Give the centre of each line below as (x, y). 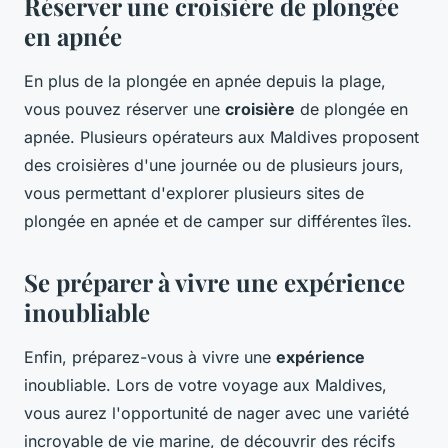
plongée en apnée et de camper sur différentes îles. (218, 220)
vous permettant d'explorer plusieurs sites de (194, 192)
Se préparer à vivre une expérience (214, 281)
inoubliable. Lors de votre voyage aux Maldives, (205, 384)
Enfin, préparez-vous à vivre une (150, 356)
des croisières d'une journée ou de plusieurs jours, (214, 164)
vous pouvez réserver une (124, 108)
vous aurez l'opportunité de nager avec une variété (216, 412)
